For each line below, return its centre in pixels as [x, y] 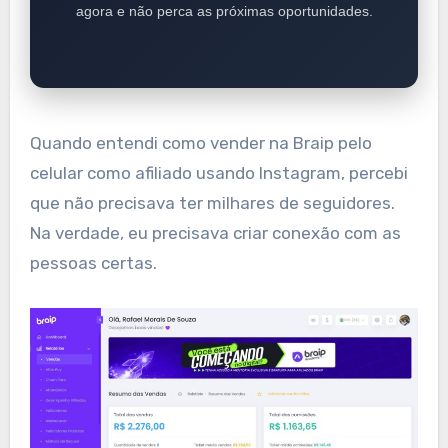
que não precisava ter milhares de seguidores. [212, 202]
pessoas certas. [93, 262]
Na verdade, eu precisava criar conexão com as [215, 232]
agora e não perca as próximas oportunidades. [224, 10]
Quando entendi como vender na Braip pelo [200, 142]
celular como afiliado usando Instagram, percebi [218, 172]
